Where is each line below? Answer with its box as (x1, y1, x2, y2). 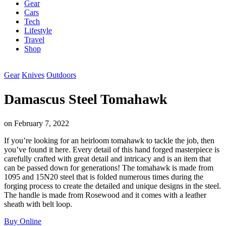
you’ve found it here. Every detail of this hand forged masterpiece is (4, 145, 219, 154)
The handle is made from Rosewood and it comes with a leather (4, 191, 206, 200)
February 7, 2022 (14, 119, 69, 128)
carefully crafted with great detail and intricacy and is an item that (4, 154, 211, 163)
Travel (24, 35, 44, 44)
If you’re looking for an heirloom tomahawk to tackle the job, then (4, 136, 214, 145)
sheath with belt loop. (4, 200, 72, 209)
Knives (22, 71, 44, 79)
